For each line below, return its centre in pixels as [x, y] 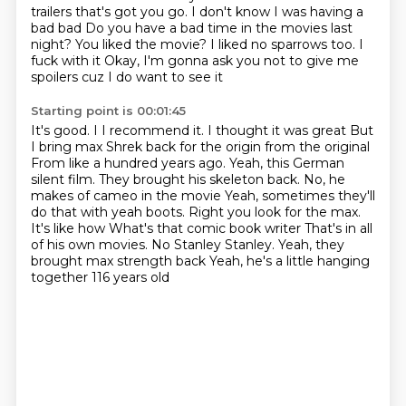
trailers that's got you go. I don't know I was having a [197, 12]
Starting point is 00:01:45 [108, 111]
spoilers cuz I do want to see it [126, 77]
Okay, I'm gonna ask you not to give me [231, 61]
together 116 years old [100, 277]
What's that [147, 228]
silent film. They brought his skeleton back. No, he [188, 179]
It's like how [69, 228]
